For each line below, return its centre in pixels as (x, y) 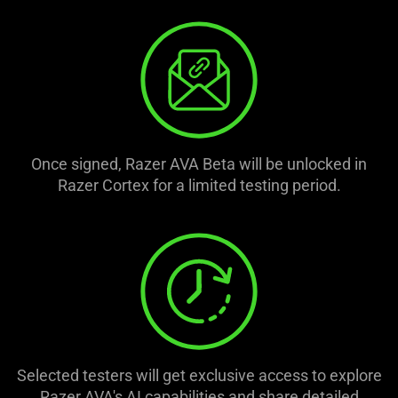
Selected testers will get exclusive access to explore (199, 375)
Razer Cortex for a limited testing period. (199, 185)
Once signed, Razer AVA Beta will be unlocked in (199, 163)
